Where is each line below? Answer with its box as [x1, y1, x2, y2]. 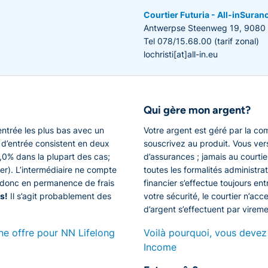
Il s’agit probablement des [8, 191, 111, 202]
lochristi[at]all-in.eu [144, 49, 218, 60]
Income [144, 241, 176, 254]
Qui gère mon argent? [144, 103, 251, 117]
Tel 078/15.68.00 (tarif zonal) [144, 36, 259, 47]
